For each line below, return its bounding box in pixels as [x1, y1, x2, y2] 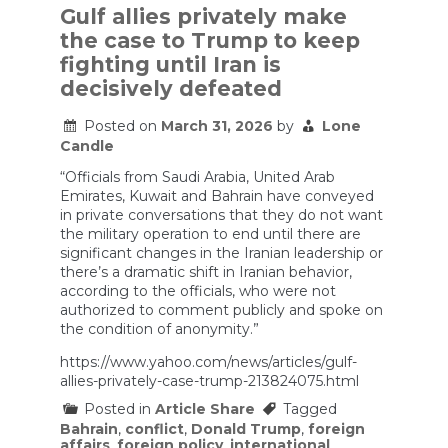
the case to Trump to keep [60, 27, 360, 53]
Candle [60, 137, 114, 156]
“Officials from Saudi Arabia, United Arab [60, 168, 335, 187]
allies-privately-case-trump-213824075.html [60, 372, 359, 391]
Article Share [155, 400, 255, 419]
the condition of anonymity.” [60, 320, 259, 339]
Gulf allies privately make [60, 3, 347, 29]
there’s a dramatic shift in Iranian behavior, [60, 263, 352, 282]
